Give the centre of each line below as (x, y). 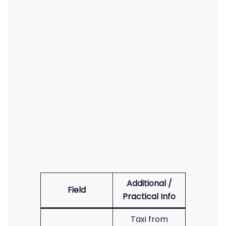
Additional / (149, 183)
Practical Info (149, 196)
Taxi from (149, 219)
